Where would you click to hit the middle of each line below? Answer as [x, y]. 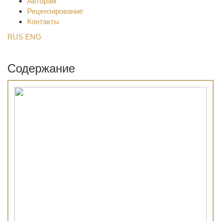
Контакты [43, 21]
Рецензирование [55, 11]
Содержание [41, 68]
